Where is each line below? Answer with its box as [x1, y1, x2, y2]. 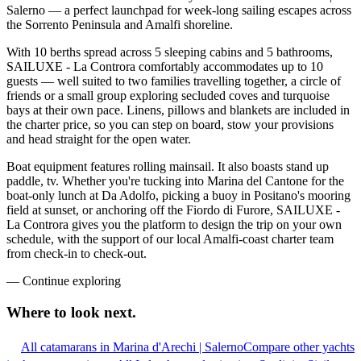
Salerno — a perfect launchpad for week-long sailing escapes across [6, 3, 351, 18]
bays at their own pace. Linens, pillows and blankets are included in [6, 103, 350, 118]
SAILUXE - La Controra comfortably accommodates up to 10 [6, 60, 323, 74]
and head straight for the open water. [6, 132, 191, 147]
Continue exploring [23, 274, 121, 288]
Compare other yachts [243, 339, 355, 354]
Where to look [6, 304, 100, 322]
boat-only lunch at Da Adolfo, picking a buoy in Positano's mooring [6, 189, 351, 203]
